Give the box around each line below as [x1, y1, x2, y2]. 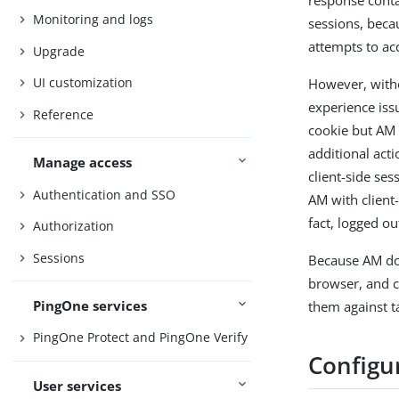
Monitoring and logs [33, 11, 154, 28]
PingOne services [33, 296, 148, 314]
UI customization [33, 74, 134, 92]
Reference [33, 105, 94, 123]
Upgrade [33, 42, 85, 60]
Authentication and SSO [33, 185, 176, 203]
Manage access [33, 153, 133, 172]
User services [33, 376, 122, 395]
